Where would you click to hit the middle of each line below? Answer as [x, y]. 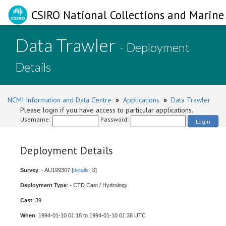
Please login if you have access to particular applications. [107, 110]
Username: [35, 119]
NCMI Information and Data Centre [60, 100]
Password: [115, 119]
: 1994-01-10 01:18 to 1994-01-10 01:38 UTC [91, 215]
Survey [29, 170]
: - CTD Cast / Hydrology [97, 185]
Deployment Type [43, 185]
